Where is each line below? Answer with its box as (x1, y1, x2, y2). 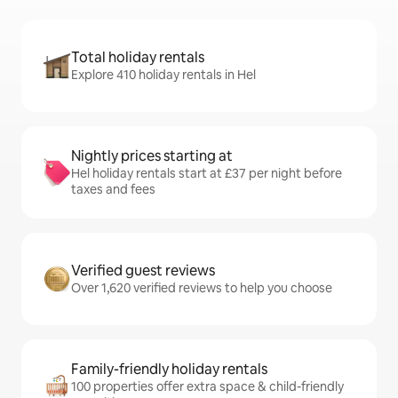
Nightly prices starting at (71, 147, 233, 165)
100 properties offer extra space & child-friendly (71, 378, 344, 394)
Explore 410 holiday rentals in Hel (71, 67, 256, 83)
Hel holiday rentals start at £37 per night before (71, 165, 342, 181)
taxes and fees (71, 181, 155, 197)
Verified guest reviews (71, 261, 215, 280)
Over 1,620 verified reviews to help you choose (71, 280, 332, 296)
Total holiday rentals (71, 48, 204, 67)
